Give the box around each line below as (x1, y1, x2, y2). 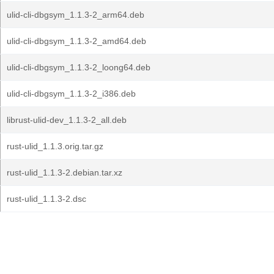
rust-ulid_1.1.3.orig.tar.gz (7, 141, 103, 151)
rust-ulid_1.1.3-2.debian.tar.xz (7, 168, 122, 177)
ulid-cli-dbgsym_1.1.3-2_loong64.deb (7, 62, 150, 72)
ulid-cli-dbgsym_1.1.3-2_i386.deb (7, 89, 136, 98)
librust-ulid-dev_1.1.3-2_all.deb (7, 115, 127, 125)
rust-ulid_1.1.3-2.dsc (7, 194, 86, 204)
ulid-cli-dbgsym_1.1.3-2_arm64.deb (7, 10, 144, 20)
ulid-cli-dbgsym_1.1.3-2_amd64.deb (7, 36, 146, 46)
